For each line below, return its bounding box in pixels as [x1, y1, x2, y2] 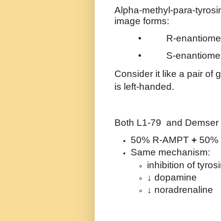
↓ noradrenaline [147, 184, 213, 195]
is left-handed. [114, 81, 174, 92]
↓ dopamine [147, 172, 197, 183]
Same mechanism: [131, 147, 210, 158]
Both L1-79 [114, 117, 164, 128]
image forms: [114, 15, 169, 26]
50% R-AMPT [131, 135, 189, 146]
